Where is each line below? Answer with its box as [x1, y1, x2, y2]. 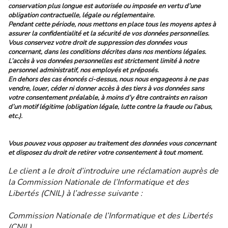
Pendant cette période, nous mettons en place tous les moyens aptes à [8, 20, 216, 29]
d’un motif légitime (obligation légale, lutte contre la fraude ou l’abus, [8, 102, 212, 111]
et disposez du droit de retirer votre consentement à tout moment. [8, 148, 203, 157]
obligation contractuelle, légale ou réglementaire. [8, 11, 155, 20]
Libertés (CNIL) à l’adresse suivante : [8, 188, 142, 199]
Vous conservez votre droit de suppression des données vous [8, 38, 187, 47]
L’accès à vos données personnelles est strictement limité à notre [8, 56, 199, 66]
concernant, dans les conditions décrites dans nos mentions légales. [8, 47, 208, 56]
